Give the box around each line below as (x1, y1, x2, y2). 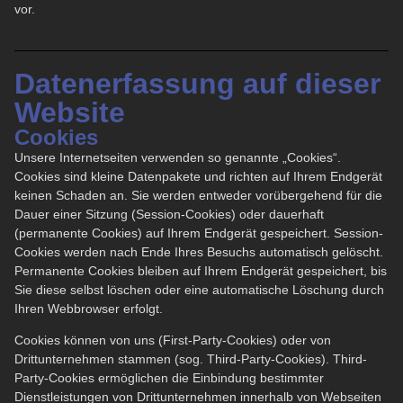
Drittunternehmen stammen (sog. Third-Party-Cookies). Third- (14, 352, 367, 367)
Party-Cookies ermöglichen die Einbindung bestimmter (14, 371, 324, 386)
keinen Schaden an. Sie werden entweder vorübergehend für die (14, 187, 382, 202)
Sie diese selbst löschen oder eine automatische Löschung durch (14, 282, 384, 297)
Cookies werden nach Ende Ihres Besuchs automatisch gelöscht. (14, 244, 383, 259)
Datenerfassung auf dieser (14, 67, 381, 100)
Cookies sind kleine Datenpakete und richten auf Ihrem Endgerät (14, 168, 382, 184)
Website (14, 95, 125, 129)
